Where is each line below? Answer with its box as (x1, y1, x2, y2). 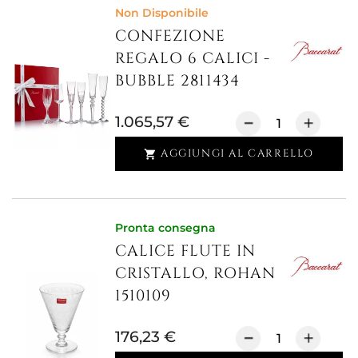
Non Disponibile (115, 5, 209, 20)
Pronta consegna (115, 221, 217, 236)
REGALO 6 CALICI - (115, 47, 271, 69)
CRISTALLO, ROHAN (115, 263, 276, 284)
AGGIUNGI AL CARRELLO (161, 146, 314, 161)
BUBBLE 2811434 (115, 70, 241, 91)
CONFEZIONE (115, 25, 226, 46)
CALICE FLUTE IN (115, 241, 257, 262)
